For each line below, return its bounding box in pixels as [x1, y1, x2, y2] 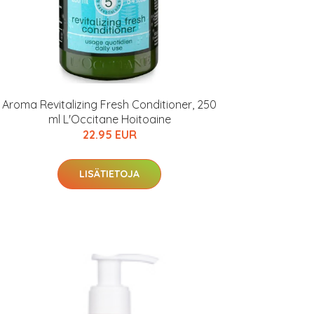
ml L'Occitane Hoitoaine [48, 112, 171, 126]
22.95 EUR [82, 128, 137, 142]
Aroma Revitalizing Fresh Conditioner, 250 [2, 97, 217, 111]
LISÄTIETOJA [79, 168, 139, 180]
